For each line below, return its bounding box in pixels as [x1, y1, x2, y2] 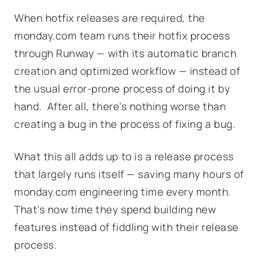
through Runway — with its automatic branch [14, 46, 237, 60]
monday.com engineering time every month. [14, 184, 231, 199]
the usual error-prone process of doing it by [14, 81, 230, 95]
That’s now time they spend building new [14, 202, 216, 216]
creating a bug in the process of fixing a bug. [14, 117, 238, 131]
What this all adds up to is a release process [14, 149, 234, 163]
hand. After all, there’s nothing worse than [14, 99, 226, 113]
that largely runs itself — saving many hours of [14, 167, 244, 181]
